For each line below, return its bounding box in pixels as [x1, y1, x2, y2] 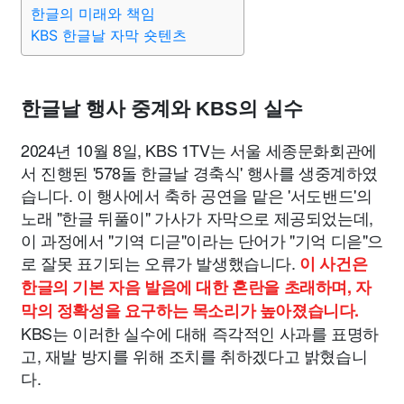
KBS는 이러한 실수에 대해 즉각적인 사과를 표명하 [21, 321, 379, 344]
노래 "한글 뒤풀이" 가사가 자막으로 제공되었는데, [21, 206, 373, 229]
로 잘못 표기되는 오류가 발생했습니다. [21, 251, 300, 274]
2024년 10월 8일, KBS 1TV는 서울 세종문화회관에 [21, 138, 377, 161]
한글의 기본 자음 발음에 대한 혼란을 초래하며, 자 [21, 275, 372, 298]
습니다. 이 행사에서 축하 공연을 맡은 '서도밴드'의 [21, 183, 372, 207]
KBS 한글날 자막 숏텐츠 [31, 26, 187, 44]
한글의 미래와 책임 [31, 5, 155, 23]
